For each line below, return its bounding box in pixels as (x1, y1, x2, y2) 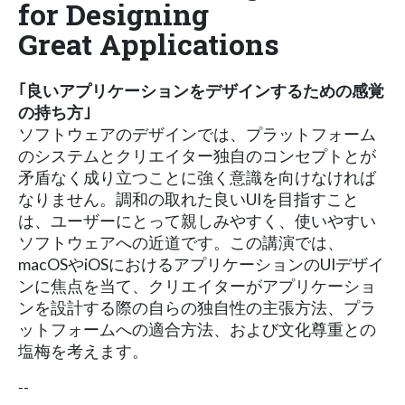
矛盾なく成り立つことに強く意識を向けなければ (18, 167, 376, 187)
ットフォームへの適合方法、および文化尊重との (18, 319, 376, 339)
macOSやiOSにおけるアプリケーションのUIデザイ (18, 254, 384, 274)
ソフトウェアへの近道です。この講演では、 (18, 232, 344, 252)
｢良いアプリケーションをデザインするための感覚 (18, 80, 384, 100)
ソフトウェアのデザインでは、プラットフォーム (18, 124, 376, 144)
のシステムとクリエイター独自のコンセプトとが (18, 146, 376, 165)
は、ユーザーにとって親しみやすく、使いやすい (18, 211, 376, 231)
